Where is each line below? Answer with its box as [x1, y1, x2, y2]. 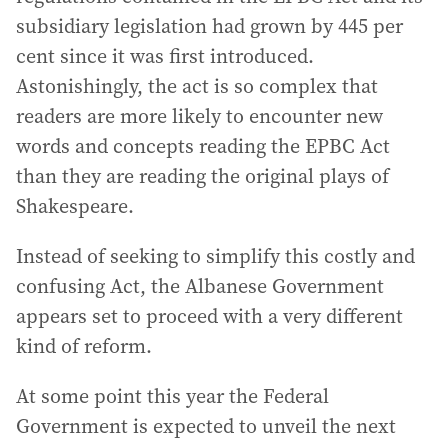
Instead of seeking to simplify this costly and [16, 242, 415, 270]
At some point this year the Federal [16, 382, 329, 410]
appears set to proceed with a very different [16, 302, 403, 330]
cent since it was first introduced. [16, 42, 314, 70]
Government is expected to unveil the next [16, 412, 396, 440]
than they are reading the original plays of [16, 162, 389, 190]
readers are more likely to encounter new [16, 102, 383, 130]
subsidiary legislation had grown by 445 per [16, 12, 403, 40]
